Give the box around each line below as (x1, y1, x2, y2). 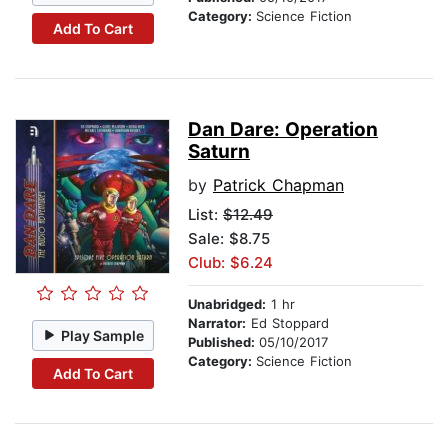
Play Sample (61, 326, 145, 344)
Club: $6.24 (188, 253, 273, 273)
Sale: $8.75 (188, 229, 270, 249)
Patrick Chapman (213, 175, 344, 196)
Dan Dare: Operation (188, 118, 378, 142)
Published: (188, 334, 259, 351)
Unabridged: (188, 296, 266, 313)
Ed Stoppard (246, 315, 329, 332)
